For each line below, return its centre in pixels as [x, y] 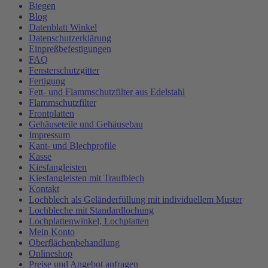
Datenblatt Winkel [63, 27]
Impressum [49, 135]
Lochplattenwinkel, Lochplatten [89, 221]
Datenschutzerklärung [70, 38]
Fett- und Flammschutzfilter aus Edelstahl [107, 92]
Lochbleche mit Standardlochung [91, 210]
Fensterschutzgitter [64, 70]
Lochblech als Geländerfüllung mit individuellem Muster [135, 199]
